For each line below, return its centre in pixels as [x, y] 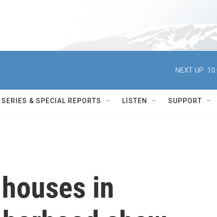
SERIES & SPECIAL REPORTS [51, 101]
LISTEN [135, 101]
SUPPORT [185, 101]
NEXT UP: [190, 70]
